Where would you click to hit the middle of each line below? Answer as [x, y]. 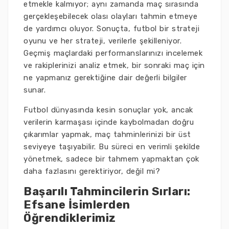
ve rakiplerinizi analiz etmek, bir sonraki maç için [114, 65]
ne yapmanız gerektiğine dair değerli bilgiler [105, 78]
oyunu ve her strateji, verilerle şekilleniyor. [102, 41]
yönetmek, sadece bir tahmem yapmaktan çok [111, 159]
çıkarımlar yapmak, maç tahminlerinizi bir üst [107, 134]
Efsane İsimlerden [77, 205]
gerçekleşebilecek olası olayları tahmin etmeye [110, 16]
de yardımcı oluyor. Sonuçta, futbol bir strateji [111, 29]
